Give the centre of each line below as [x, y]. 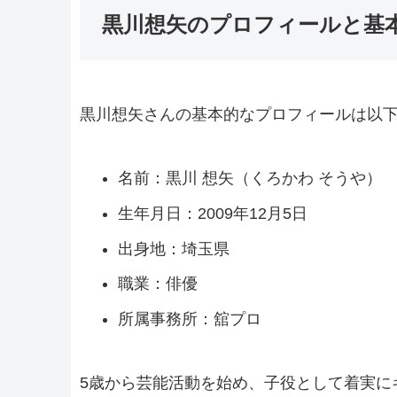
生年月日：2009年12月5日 [213, 213]
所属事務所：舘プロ [190, 319]
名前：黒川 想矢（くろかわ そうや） [250, 179]
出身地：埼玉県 [174, 249]
